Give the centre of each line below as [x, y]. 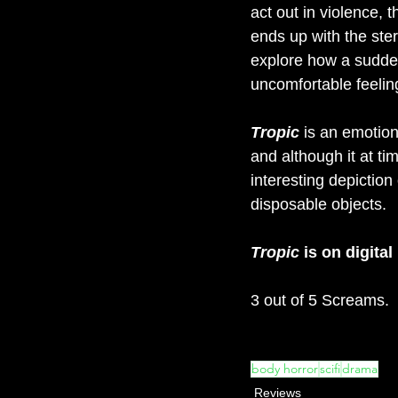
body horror [285, 369]
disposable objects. [318, 205]
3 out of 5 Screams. [320, 301]
